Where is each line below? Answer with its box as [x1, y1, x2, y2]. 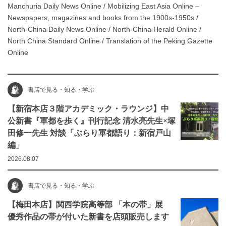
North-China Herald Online [112, 25, 197, 34]
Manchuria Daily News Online [8, 2, 101, 11]
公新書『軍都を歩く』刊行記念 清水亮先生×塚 [8, 115, 176, 127]
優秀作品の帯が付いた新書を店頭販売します [8, 211, 169, 222]
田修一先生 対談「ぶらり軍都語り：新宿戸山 [8, 127, 171, 139]
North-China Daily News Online [8, 25, 106, 34]
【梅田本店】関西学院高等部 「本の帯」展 [8, 199, 171, 210]
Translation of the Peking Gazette [106, 37, 212, 45]
